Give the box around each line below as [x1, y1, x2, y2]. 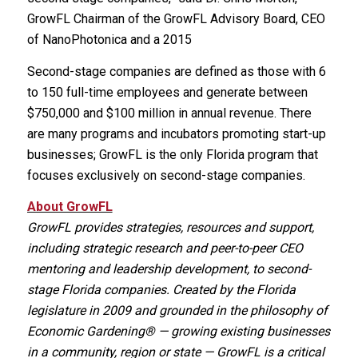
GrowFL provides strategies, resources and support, [26, 220, 314, 236]
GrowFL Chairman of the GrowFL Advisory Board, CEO [26, 11, 325, 27]
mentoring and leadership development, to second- [26, 261, 311, 277]
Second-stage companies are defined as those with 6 [26, 63, 326, 79]
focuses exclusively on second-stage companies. [26, 167, 305, 183]
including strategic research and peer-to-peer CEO [26, 241, 303, 257]
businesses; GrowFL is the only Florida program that [26, 146, 318, 162]
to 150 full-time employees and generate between [26, 84, 308, 100]
